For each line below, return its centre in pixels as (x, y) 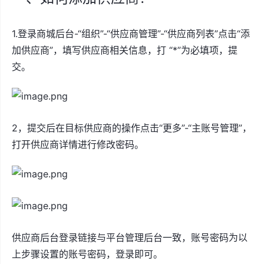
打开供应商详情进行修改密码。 (78, 144)
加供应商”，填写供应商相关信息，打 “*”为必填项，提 (125, 50)
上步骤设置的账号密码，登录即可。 (87, 254)
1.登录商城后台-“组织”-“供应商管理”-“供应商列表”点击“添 (131, 34)
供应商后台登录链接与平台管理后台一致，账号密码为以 (130, 237)
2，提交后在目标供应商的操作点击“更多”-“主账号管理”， (132, 128)
